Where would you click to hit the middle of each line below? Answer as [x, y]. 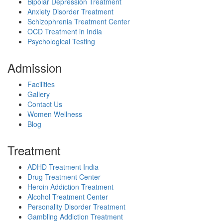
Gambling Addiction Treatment [75, 217]
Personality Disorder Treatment [76, 207]
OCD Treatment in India [65, 32]
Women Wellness [55, 114]
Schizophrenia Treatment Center [79, 22]
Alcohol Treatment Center [68, 197]
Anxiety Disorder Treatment [70, 12]
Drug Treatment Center [64, 177]
